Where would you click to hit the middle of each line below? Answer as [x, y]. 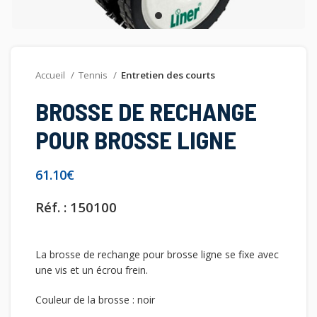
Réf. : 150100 [76, 207]
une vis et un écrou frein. [92, 270]
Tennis [94, 75]
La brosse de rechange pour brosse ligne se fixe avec [157, 254]
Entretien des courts [168, 75]
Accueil [51, 75]
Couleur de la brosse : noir [95, 300]
